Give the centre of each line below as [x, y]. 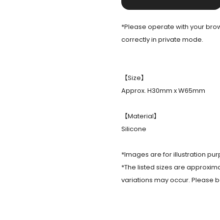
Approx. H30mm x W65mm [163, 91]
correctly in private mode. [162, 40]
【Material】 [140, 116]
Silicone [134, 129]
